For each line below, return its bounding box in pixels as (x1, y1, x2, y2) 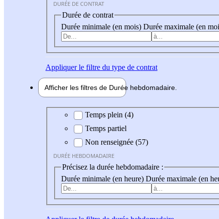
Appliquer (45, 63, 77, 71)
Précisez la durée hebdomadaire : (62, 163, 163, 172)
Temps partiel (85, 124, 127, 133)
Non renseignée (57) (85, 138, 148, 147)
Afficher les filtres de (44, 83, 109, 91)
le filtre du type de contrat (77, 63, 157, 71)
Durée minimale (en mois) (61, 22, 143, 31)
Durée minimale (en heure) (61, 174, 146, 183)
